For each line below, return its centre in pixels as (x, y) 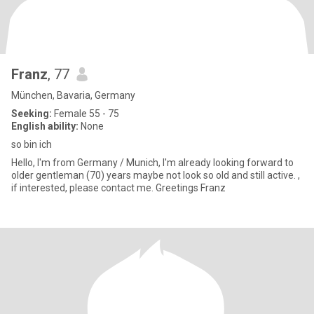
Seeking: (32, 114)
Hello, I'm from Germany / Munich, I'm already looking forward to (152, 163)
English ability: (45, 126)
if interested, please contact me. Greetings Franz (118, 188)
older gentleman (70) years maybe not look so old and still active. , (156, 175)
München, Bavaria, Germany (73, 95)
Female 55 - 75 (86, 114)
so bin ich (32, 144)
